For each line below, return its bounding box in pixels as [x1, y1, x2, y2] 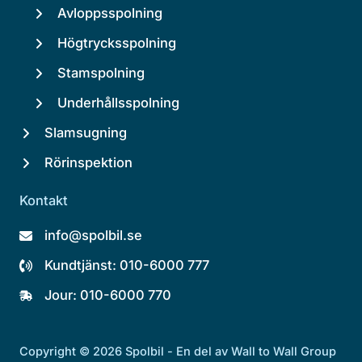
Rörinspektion [44, 154, 133, 171]
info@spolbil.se [44, 227, 142, 244]
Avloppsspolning [57, 5, 162, 22]
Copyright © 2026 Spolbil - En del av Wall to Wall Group [19, 344, 336, 360]
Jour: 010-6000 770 [44, 287, 171, 304]
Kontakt [19, 192, 68, 209]
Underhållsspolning [57, 95, 179, 112]
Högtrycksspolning [57, 35, 176, 52]
